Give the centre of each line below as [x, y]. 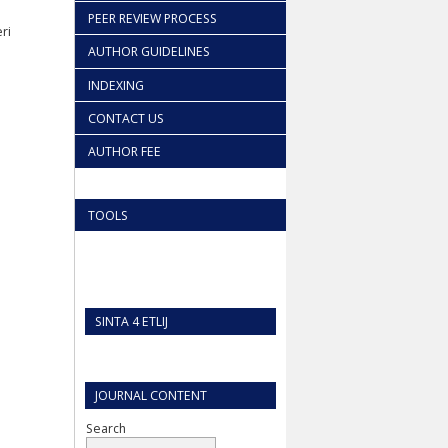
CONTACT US [126, 119]
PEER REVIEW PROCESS [152, 18]
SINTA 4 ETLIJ [131, 322]
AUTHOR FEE [124, 152]
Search [106, 428]
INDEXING [116, 85]
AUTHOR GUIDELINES [149, 52]
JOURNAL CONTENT [151, 395]
